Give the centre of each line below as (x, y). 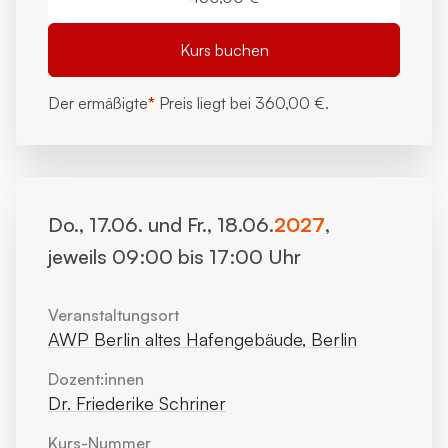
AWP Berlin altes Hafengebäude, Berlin (202, 339)
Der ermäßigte (98, 103)
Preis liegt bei (205, 103)
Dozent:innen (96, 379)
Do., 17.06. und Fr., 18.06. (161, 224)
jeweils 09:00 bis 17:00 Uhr (174, 256)
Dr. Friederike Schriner (137, 403)
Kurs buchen (224, 50)
